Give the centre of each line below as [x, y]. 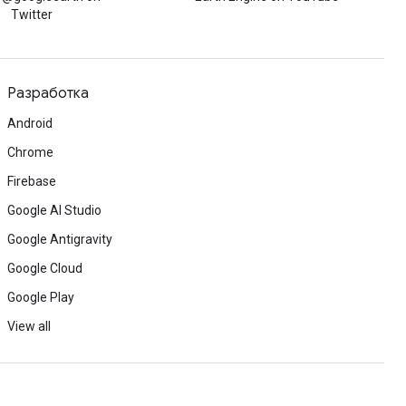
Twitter [32, 14]
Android [30, 123]
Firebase [32, 181]
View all [29, 326]
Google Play [41, 297]
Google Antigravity [60, 239]
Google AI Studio [54, 210]
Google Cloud [45, 268]
